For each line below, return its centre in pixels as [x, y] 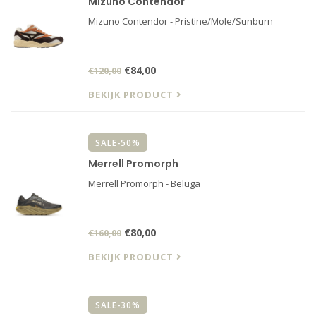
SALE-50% [118, 142]
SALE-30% [118, 305]
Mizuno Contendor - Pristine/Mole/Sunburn [181, 21]
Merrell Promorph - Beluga [144, 183]
